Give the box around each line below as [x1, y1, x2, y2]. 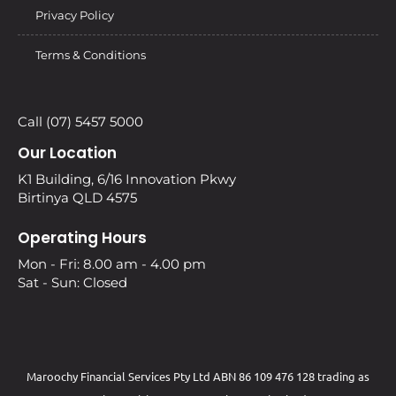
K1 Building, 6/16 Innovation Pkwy [18, 170, 236, 187]
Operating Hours [18, 227, 147, 249]
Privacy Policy [35, 7, 114, 22]
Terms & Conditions [35, 47, 146, 62]
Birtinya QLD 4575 [18, 188, 137, 206]
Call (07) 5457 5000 [18, 112, 143, 130]
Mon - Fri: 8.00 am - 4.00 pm [18, 255, 206, 273]
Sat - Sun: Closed [18, 274, 127, 292]
